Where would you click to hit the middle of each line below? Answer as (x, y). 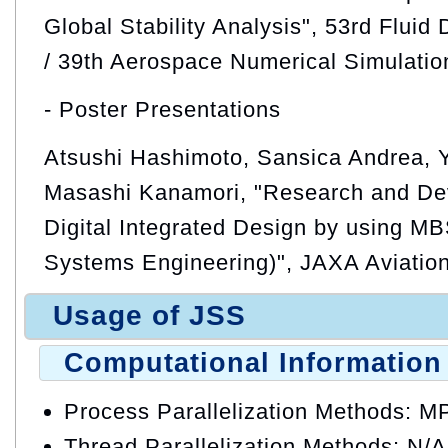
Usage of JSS (149, 316)
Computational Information (253, 362)
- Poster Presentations (162, 109)
